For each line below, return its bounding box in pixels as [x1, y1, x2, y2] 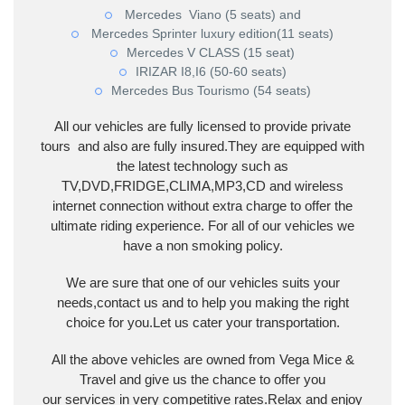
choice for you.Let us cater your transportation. [65, 315, 340, 330]
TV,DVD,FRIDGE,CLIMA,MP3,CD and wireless [61, 178, 344, 194]
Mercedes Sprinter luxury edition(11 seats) [88, 25, 334, 41]
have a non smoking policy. [122, 238, 283, 254]
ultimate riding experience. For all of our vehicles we [51, 218, 354, 234]
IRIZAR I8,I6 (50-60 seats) [135, 63, 287, 79]
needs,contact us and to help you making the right [56, 295, 349, 310]
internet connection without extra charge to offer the [52, 198, 353, 214]
